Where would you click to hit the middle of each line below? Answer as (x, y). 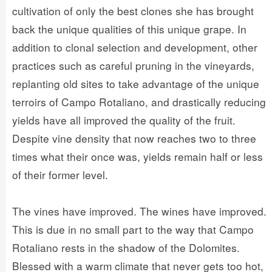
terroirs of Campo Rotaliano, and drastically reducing (139, 102)
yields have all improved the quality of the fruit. (124, 120)
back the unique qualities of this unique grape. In (129, 29)
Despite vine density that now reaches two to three (134, 138)
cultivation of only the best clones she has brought (133, 11)
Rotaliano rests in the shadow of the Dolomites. (126, 247)
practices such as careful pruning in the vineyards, (133, 65)
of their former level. (60, 175)
